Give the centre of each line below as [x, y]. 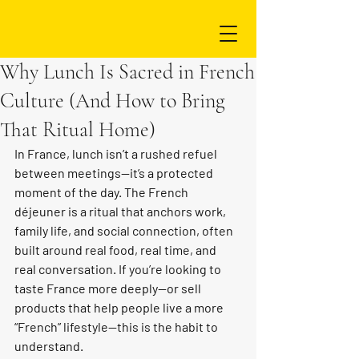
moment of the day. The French [103, 192]
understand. [49, 346]
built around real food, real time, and [117, 250]
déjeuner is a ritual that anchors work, [121, 211]
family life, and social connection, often [125, 230]
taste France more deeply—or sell [109, 288]
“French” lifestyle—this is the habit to [117, 327]
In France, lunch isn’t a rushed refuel [117, 153]
